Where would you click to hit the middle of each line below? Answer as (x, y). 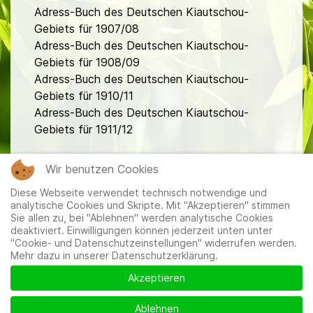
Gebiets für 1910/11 (84, 96)
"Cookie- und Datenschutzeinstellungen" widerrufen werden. (154, 243)
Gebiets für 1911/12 (83, 130)
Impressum (112, 264)
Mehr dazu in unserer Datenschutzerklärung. (114, 255)
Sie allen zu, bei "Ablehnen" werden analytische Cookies (142, 218)
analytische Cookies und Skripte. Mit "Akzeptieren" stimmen (150, 205)
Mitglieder (60, 264)
